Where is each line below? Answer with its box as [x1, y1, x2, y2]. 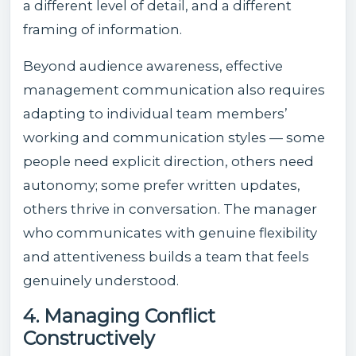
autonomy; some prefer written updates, [23, 176, 300, 193]
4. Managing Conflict [23, 304, 215, 327]
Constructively [23, 326, 155, 350]
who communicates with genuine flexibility [23, 224, 317, 241]
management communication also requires [23, 81, 325, 98]
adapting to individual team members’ [23, 105, 288, 122]
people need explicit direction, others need [23, 153, 314, 169]
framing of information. [23, 21, 182, 37]
